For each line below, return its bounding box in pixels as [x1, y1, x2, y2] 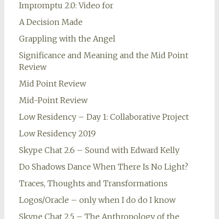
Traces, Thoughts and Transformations [19, 178, 168, 189]
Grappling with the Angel [19, 34, 115, 44]
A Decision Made [19, 17, 83, 27]
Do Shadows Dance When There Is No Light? [19, 162, 188, 172]
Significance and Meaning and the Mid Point [19, 50, 188, 61]
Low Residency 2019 [19, 129, 96, 139]
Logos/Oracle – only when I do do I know [19, 195, 175, 205]
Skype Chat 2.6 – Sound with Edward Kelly [19, 145, 179, 155]
